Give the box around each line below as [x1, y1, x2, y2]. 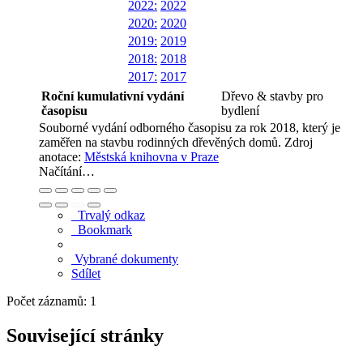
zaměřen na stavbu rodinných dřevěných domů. [39, 135, 284, 149]
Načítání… [39, 164, 95, 178]
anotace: [39, 149, 84, 164]
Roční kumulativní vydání [41, 88, 184, 103]
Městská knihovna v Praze [84, 149, 219, 164]
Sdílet [71, 266, 100, 280]
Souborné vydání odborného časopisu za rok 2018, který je [39, 120, 340, 135]
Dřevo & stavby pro [221, 88, 323, 103]
